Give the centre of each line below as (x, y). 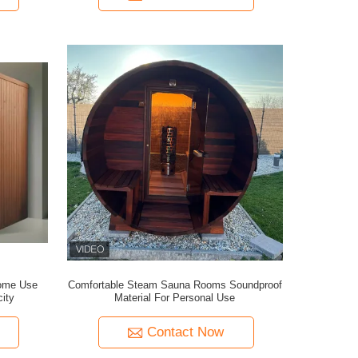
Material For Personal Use (175, 298)
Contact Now (186, 332)
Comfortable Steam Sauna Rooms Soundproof (175, 285)
